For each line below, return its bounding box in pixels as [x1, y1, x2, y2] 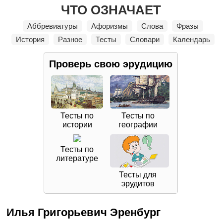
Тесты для [119, 170, 157, 179]
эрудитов [121, 179, 155, 188]
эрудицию [120, 58, 173, 69]
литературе [56, 154, 99, 163]
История [16, 35, 45, 44]
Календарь [173, 35, 211, 44]
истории [62, 120, 92, 129]
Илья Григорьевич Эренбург [6, 206, 161, 219]
